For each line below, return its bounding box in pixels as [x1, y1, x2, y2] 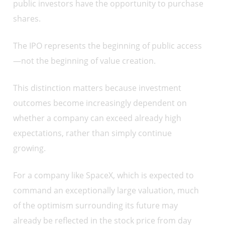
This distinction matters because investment [13, 82, 182, 93]
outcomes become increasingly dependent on [13, 97, 187, 108]
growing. [13, 143, 46, 154]
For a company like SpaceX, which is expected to [13, 170, 194, 181]
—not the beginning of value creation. [13, 55, 156, 66]
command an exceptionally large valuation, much [13, 185, 199, 196]
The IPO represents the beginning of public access [13, 40, 202, 51]
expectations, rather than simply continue [13, 128, 172, 139]
